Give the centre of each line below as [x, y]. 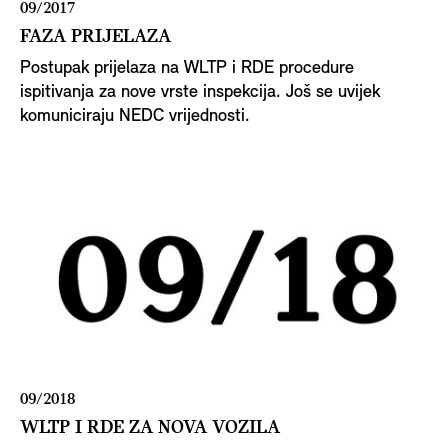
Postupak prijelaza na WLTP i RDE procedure [187, 68]
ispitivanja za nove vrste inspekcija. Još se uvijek [200, 92]
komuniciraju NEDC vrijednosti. [135, 116]
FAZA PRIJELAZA [95, 36]
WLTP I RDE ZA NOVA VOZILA [150, 428]
